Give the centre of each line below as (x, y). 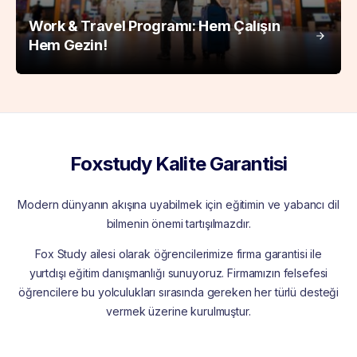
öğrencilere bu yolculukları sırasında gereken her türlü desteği (178, 292)
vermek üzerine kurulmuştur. (178, 311)
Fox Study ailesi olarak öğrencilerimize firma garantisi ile (178, 253)
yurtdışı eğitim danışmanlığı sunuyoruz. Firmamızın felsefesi (178, 273)
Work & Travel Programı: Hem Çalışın (155, 25)
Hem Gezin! (68, 45)
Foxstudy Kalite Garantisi (178, 163)
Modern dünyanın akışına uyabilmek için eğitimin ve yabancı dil (178, 204)
